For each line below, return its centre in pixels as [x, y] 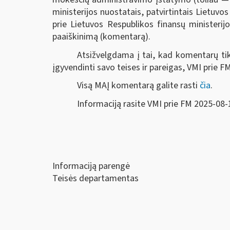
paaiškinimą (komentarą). [101, 37]
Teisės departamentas [95, 179]
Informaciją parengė [91, 166]
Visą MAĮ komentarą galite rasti [138, 86]
